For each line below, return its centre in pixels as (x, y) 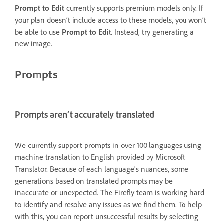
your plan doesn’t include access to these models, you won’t (110, 19)
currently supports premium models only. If (133, 8)
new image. (34, 43)
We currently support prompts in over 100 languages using (108, 145)
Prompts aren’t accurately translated (85, 114)
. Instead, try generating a (152, 31)
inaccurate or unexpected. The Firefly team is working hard (110, 192)
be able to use (38, 31)
